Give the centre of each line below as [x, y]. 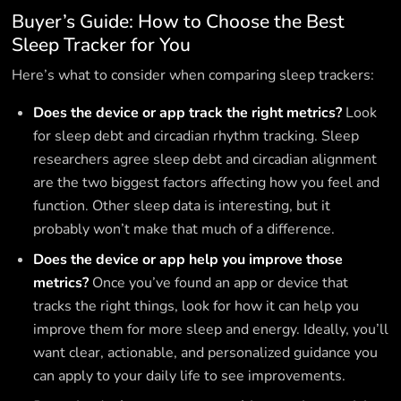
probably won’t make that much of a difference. [184, 230]
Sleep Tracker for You [102, 45]
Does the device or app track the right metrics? [190, 113]
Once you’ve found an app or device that [221, 283]
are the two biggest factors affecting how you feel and [207, 183]
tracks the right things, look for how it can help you [196, 307]
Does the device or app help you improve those [188, 260]
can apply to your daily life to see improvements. [190, 376]
